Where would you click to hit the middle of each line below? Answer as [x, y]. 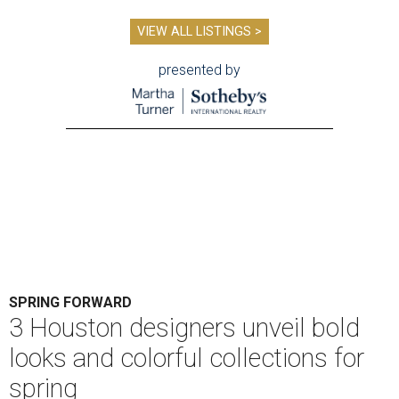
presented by [199, 70]
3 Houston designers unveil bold [184, 328]
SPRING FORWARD [70, 303]
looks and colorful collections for [187, 358]
